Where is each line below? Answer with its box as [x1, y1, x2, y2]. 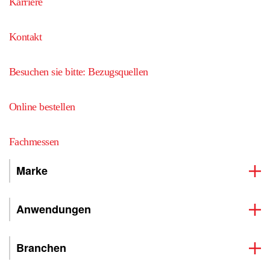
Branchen [16, 240, 66, 256]
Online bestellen [9, 101, 75, 113]
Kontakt [9, 31, 42, 43]
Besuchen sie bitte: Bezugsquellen [9, 66, 148, 78]
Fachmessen [9, 136, 59, 148]
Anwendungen [16, 201, 91, 217]
